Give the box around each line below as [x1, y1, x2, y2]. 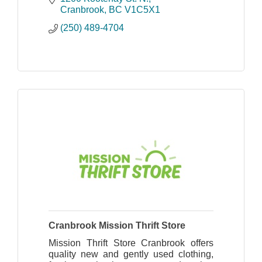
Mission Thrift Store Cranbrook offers [49, 238, 213, 249]
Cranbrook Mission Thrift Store [49, 220, 185, 231]
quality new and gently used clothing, [49, 249, 213, 260]
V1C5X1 [125, 5, 160, 15]
